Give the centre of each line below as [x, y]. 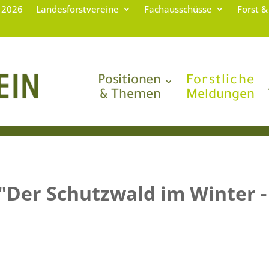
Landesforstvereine [77, 9]
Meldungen [220, 96]
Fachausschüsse [178, 9]
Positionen [129, 82]
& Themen [130, 96]
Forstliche [220, 82]
